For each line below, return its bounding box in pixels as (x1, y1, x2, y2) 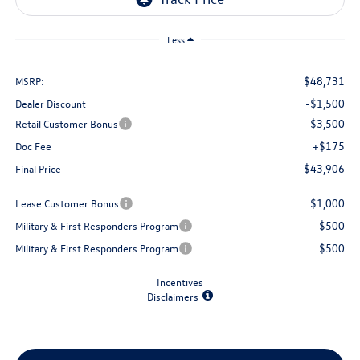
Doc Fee (14, 139, 51, 153)
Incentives (157, 275, 203, 289)
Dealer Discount (14, 96, 86, 111)
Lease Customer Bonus (14, 196, 119, 211)
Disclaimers (147, 289, 198, 304)
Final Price (14, 162, 61, 176)
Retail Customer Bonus (14, 117, 118, 131)
